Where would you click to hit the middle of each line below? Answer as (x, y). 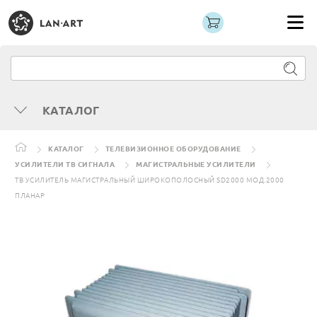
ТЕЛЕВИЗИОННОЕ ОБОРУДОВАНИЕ (173, 149)
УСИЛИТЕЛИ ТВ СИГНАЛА (65, 165)
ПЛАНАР (30, 196)
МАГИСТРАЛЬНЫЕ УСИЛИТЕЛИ (196, 165)
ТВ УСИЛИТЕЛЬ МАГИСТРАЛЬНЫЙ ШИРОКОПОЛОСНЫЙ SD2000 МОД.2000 (150, 180)
